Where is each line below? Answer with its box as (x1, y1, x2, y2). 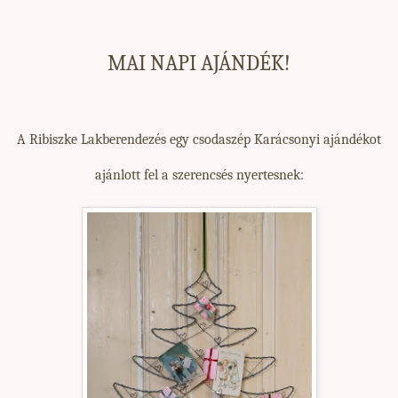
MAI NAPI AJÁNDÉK (107, 50, 284, 76)
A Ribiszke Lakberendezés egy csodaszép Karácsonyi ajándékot (17, 131, 381, 147)
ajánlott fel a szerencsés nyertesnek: (94, 166, 304, 183)
